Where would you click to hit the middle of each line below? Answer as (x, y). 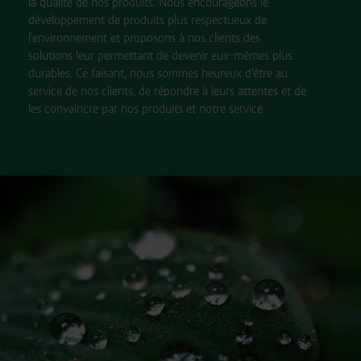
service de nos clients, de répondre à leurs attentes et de (167, 90)
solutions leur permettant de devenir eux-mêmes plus (160, 55)
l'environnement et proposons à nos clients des (144, 37)
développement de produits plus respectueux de (147, 19)
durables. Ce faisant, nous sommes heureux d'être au (158, 73)
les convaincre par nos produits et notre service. (146, 108)
